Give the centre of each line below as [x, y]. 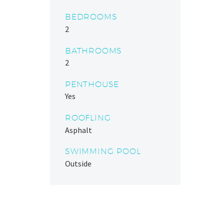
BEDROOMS [91, 17]
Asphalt [78, 130]
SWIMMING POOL [103, 151]
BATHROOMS [94, 50]
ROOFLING [88, 117]
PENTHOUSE [92, 84]
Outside [78, 163]
